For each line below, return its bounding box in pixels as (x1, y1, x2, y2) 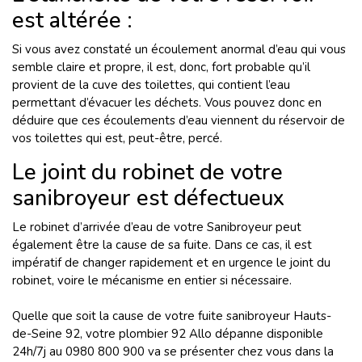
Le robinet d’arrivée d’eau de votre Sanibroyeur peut (12, 219, 301, 235)
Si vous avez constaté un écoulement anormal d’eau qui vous (12, 41, 346, 57)
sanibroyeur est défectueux (12, 183, 284, 213)
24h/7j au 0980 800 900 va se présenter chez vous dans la (12, 343, 334, 360)
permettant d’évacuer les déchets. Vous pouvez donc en (12, 95, 322, 111)
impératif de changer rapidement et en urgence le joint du (12, 255, 330, 271)
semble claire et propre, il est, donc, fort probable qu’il (12, 59, 310, 75)
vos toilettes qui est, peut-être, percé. (12, 130, 222, 146)
